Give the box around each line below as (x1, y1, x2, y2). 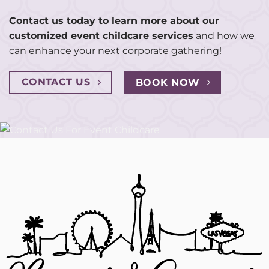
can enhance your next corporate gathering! (9, 45, 222, 57)
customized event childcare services (9, 30, 193, 42)
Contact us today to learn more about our (9, 15, 219, 27)
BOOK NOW (135, 77, 200, 89)
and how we (193, 30, 255, 42)
